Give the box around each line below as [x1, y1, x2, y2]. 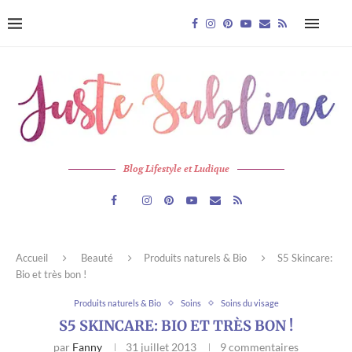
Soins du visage [220, 298, 279, 309]
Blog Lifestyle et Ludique [123, 163, 229, 175]
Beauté [81, 251, 113, 265]
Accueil [16, 251, 48, 265]
